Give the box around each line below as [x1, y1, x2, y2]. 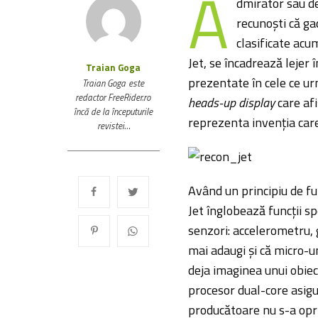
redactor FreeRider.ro [75, 89, 151, 104]
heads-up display [187, 92, 275, 112]
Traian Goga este [82, 75, 144, 90]
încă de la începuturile [73, 104, 153, 119]
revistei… [97, 118, 130, 133]
